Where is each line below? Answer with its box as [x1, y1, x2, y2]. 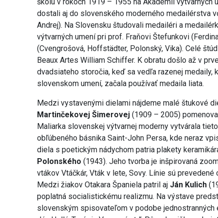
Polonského [37, 157, 82, 166]
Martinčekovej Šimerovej [37, 110, 130, 120]
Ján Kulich [170, 180, 207, 190]
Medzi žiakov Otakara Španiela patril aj [37, 180, 170, 190]
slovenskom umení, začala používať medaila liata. [37, 79, 204, 89]
